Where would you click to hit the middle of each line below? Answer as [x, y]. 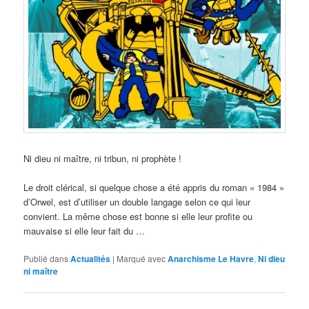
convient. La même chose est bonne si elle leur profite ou [138, 217]
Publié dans [46, 259]
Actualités [91, 259]
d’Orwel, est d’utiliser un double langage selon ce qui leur [137, 202]
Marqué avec [141, 259]
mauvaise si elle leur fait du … [84, 231]
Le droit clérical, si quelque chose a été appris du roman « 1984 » [154, 188]
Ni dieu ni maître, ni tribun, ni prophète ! [103, 159]
